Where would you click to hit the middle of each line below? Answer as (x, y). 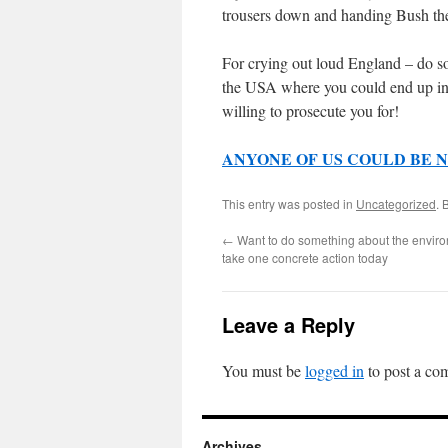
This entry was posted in (289, 203)
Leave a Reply (288, 324)
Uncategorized (396, 203)
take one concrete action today (305, 257)
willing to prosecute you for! (310, 110)
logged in (334, 370)
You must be (263, 370)
